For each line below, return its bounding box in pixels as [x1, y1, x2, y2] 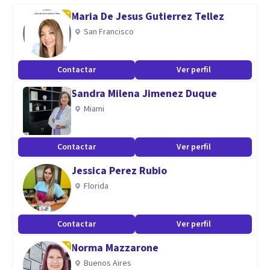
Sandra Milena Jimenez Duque [71, 86, 217, 101]
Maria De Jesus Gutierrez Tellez [71, 9, 224, 24]
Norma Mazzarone [71, 240, 159, 256]
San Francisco [84, 26, 134, 38]
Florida [84, 180, 108, 192]
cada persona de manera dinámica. [12, 14, 152, 28]
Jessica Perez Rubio [71, 163, 167, 178]
